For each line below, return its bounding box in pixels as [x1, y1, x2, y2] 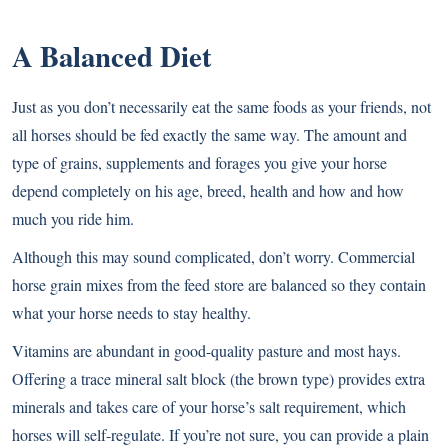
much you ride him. [12, 208, 134, 230]
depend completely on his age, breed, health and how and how [12, 180, 404, 202]
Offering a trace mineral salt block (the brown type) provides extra [12, 368, 425, 390]
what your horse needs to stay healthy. [12, 302, 251, 324]
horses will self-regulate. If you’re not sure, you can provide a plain [12, 424, 429, 446]
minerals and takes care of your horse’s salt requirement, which [12, 396, 406, 418]
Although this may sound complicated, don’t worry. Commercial [12, 246, 415, 268]
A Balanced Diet [12, 35, 212, 78]
